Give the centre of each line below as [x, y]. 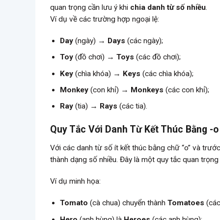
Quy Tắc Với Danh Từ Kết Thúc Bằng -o [134, 130]
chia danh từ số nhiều [168, 7]
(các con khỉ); [187, 90]
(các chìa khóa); [167, 73]
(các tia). [133, 106]
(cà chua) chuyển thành [128, 203]
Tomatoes [186, 203]
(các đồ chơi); [158, 57]
